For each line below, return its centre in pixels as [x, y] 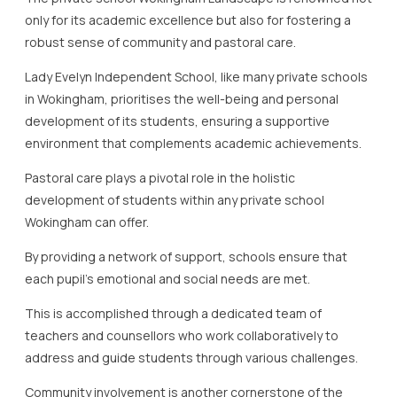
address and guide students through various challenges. [191, 357]
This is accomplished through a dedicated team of [173, 313]
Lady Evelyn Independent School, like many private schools [196, 76]
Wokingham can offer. [87, 222]
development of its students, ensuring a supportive [177, 121]
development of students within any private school [175, 199]
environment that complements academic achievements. [193, 143]
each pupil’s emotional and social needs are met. [167, 278]
